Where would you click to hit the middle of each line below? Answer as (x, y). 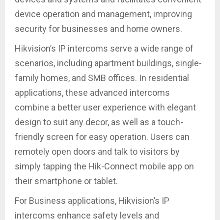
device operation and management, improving (103, 14)
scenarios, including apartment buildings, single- (108, 63)
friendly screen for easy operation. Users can (102, 137)
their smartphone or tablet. (67, 181)
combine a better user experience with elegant (105, 107)
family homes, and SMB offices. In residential (102, 78)
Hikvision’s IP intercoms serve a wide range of (104, 48)
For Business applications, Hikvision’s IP (92, 200)
